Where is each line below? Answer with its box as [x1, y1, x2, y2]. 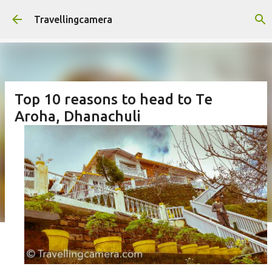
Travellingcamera [34, 14, 112, 25]
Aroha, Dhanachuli [15, 108, 141, 124]
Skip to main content [93, 10, 185, 21]
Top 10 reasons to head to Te [15, 91, 212, 107]
